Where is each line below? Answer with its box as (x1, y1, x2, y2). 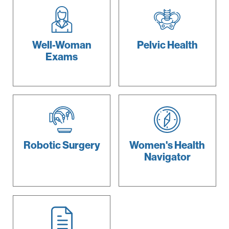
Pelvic (136, 38, 166, 51)
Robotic (23, 138, 61, 151)
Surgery (60, 138, 100, 151)
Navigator (144, 150, 191, 163)
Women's (129, 138, 173, 151)
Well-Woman (32, 38, 91, 51)
